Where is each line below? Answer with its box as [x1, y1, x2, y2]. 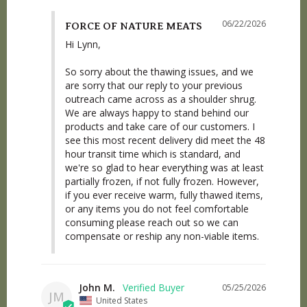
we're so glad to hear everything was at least [65, 161, 264, 175]
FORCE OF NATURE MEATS [65, 21, 202, 32]
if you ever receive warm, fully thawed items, [65, 188, 263, 202]
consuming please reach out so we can [65, 216, 238, 230]
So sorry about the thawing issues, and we [65, 65, 254, 79]
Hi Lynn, [65, 38, 101, 51]
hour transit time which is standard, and [65, 147, 241, 161]
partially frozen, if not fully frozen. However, [65, 175, 259, 188]
